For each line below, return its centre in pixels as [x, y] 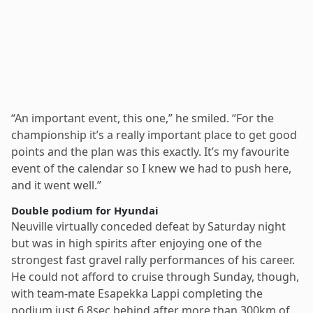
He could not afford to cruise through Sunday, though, [155, 276]
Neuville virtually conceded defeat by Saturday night [148, 226]
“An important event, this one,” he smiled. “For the [143, 118]
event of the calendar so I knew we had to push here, [151, 168]
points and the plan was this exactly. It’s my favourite [150, 151]
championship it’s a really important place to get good [154, 134]
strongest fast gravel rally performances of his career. [153, 260]
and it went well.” [56, 185]
